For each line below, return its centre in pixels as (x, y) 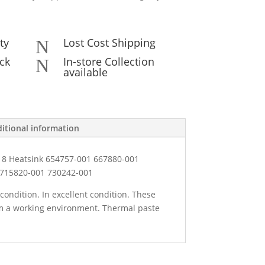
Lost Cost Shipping (109, 42)
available (85, 72)
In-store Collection (109, 61)
